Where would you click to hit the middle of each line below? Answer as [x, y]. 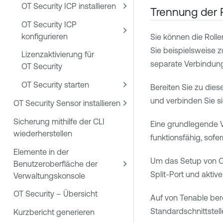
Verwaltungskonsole [49, 175]
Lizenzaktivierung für [58, 55]
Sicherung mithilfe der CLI [59, 121]
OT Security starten [55, 85]
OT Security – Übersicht [56, 194]
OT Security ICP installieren [69, 6]
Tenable [194, 198]
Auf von [165, 198]
